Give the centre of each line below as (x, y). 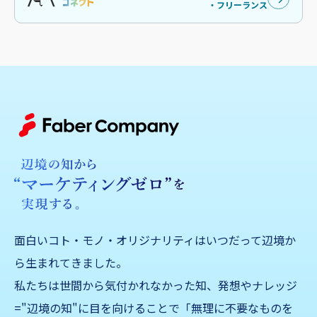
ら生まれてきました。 (71, 263)
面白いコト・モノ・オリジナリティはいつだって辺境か (155, 240)
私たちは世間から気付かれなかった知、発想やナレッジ (156, 286)
